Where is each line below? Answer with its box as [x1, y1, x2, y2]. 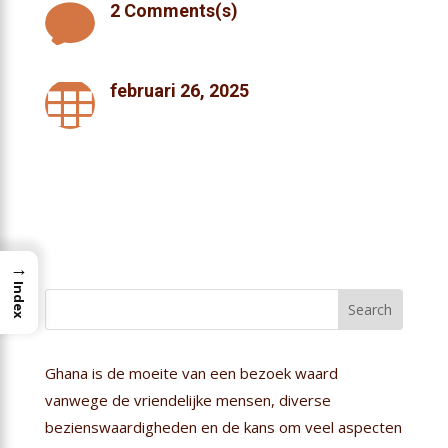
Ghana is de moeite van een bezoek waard [44, 362, 338, 383]
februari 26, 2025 [109, 79, 249, 101]
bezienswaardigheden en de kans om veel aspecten [44, 416, 402, 437]
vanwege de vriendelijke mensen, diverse [44, 389, 331, 410]
